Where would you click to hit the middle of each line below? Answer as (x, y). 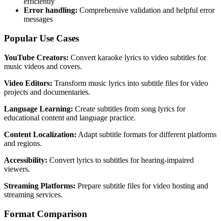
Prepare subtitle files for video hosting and (142, 185)
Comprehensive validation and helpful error (146, 10)
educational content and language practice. (70, 117)
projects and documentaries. (47, 92)
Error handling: (51, 10)
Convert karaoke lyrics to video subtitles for (137, 57)
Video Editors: (28, 83)
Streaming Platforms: (40, 185)
